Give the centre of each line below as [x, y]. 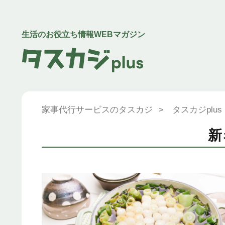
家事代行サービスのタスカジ [97, 110]
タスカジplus [197, 110]
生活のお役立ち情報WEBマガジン [83, 34]
